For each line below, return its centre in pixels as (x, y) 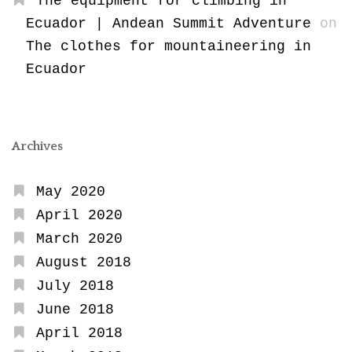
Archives (37, 146)
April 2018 (79, 333)
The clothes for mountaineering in (168, 46)
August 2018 (83, 262)
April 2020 (79, 215)
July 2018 (75, 286)
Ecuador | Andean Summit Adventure (168, 23)
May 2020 (70, 191)
